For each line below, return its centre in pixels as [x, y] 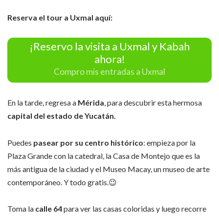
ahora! [109, 59]
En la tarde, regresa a [43, 103]
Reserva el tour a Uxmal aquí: [60, 18]
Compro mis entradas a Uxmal [109, 71]
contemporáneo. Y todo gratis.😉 [62, 182]
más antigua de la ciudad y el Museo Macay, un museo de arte [109, 169]
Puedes [20, 142]
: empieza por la [169, 142]
